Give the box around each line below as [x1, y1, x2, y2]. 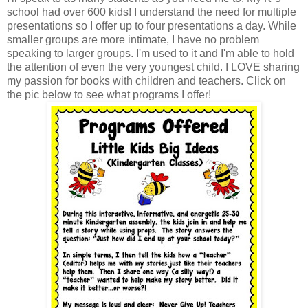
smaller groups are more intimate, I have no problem [7, 33, 259, 45]
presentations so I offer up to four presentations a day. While [7, 19, 296, 32]
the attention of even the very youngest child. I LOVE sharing [7, 60, 300, 73]
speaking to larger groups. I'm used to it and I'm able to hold [7, 47, 294, 59]
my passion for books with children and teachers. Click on [7, 74, 286, 87]
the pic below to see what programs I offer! [7, 88, 211, 100]
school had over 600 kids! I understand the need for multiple [7, 5, 296, 18]
